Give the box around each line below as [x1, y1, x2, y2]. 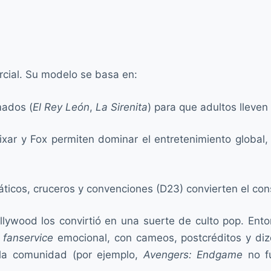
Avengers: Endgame [143, 249, 243, 261]
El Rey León [33, 100, 90, 113]
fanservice [2, 232, 53, 244]
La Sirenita [96, 100, 148, 113]
